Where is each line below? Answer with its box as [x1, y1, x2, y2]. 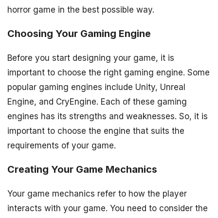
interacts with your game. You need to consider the [7, 203, 208, 213]
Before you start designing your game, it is [7, 53, 174, 63]
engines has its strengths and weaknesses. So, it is [7, 111, 208, 122]
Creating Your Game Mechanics [7, 163, 157, 176]
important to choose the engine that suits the [7, 126, 184, 136]
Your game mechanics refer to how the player [7, 188, 187, 199]
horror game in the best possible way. [7, 5, 154, 15]
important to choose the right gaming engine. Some [7, 68, 210, 78]
